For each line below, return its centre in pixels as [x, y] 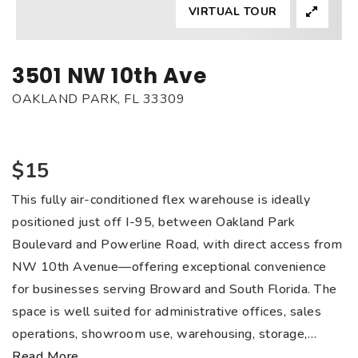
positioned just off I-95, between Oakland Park [153, 222]
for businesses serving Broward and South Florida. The [175, 289]
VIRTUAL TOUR [233, 12]
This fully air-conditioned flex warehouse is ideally [161, 200]
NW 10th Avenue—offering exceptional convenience [169, 267]
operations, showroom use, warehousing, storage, [160, 334]
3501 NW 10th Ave [109, 76]
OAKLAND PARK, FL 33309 [98, 99]
